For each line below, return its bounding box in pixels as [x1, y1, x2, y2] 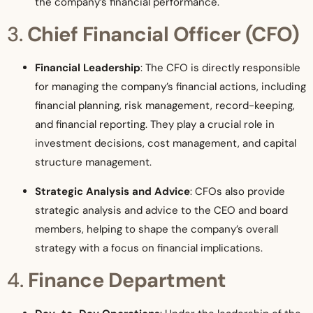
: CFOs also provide [190, 184, 285, 198]
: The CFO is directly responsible [140, 61, 300, 75]
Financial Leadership [35, 61, 140, 75]
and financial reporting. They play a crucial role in [35, 117, 275, 132]
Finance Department [27, 267, 226, 294]
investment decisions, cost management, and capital [35, 136, 296, 151]
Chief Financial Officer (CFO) [27, 21, 299, 48]
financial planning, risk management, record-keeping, [35, 99, 295, 113]
